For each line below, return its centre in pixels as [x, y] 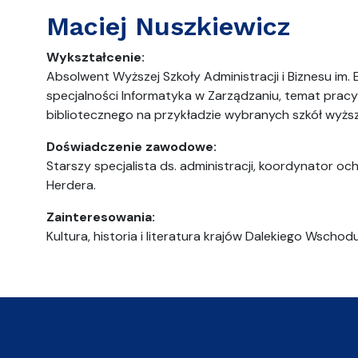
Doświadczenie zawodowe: [131, 147]
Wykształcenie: [95, 57]
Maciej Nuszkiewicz [168, 26]
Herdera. [71, 185]
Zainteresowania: [101, 217]
